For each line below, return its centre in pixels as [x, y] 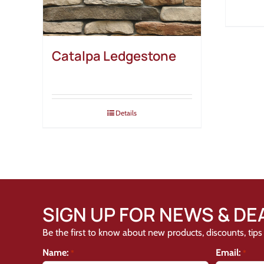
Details [126, 113]
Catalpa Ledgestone [114, 56]
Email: [228, 253]
